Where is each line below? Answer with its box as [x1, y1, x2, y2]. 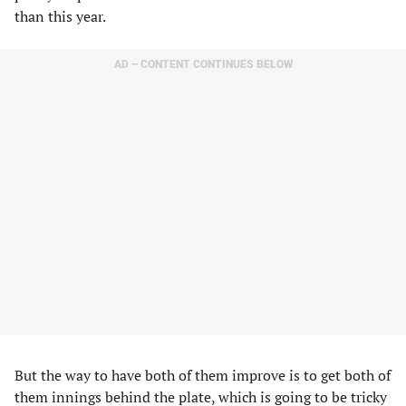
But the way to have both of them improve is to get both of [14, 365, 391, 385]
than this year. [14, 6, 106, 26]
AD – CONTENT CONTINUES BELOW [113, 58, 293, 71]
